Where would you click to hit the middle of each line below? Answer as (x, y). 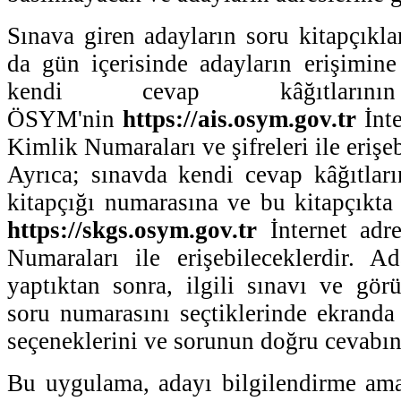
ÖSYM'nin (65, 119)
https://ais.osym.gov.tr (243, 119)
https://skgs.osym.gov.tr (132, 230)
